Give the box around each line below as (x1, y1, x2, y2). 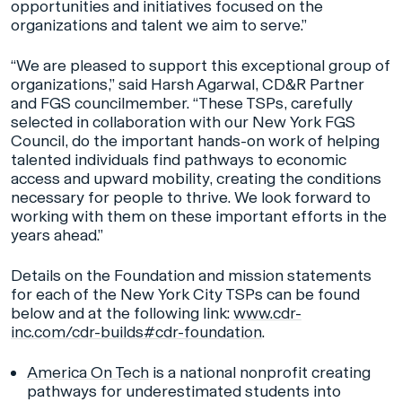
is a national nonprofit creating (149, 363, 371, 383)
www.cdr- (233, 303, 301, 324)
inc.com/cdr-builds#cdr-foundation (11, 322, 262, 343)
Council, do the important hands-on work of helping (11, 131, 380, 152)
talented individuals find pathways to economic (11, 150, 346, 170)
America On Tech (27, 363, 149, 383)
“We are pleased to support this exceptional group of (11, 56, 390, 76)
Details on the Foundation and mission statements (11, 266, 371, 286)
